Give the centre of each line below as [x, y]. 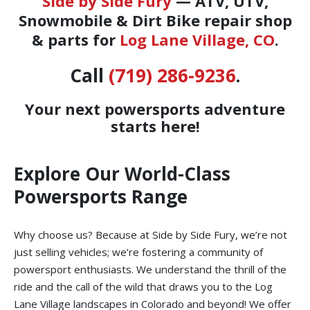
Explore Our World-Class [122, 174]
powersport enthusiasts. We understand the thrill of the [150, 270]
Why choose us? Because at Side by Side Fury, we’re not [151, 235]
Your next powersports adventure [155, 109]
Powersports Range [101, 197]
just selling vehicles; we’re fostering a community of [138, 252]
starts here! [155, 126]
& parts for [75, 40]
